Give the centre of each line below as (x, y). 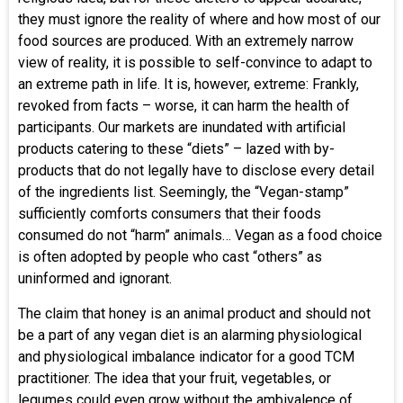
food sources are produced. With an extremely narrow (186, 41)
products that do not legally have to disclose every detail (196, 171)
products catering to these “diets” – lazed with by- (176, 149)
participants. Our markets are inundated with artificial (182, 128)
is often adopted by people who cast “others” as (170, 257)
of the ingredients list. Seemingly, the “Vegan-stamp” (184, 193)
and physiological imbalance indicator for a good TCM (186, 356)
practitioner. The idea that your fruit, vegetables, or (175, 378)
